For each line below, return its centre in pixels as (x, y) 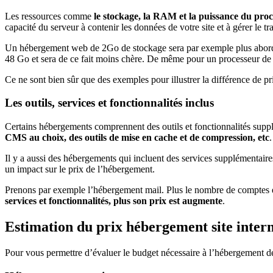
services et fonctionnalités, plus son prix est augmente (114, 201)
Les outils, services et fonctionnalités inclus (109, 103)
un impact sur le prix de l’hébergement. (80, 169)
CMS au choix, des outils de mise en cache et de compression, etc (137, 137)
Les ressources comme (49, 16)
